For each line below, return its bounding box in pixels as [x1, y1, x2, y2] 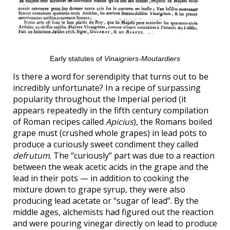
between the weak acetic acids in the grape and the [13, 161, 208, 172]
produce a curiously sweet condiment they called [13, 138, 198, 150]
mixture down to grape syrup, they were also [13, 183, 185, 195]
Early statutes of [50, 54, 104, 63]
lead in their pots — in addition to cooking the [13, 172, 189, 184]
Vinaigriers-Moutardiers [104, 54, 180, 63]
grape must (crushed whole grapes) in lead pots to [13, 127, 207, 139]
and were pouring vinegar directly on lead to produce [13, 217, 217, 229]
